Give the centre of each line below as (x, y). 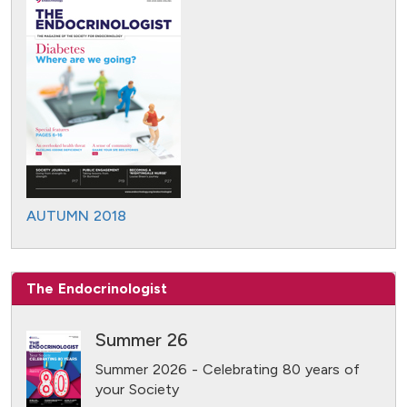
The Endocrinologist (97, 289)
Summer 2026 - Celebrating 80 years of (228, 370)
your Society (137, 390)
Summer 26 (142, 340)
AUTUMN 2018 (76, 216)
